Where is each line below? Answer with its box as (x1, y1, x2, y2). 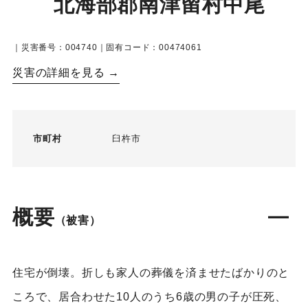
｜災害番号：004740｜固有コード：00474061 (12, 43, 202, 53)
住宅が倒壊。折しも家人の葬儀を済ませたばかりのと (12, 267, 290, 279)
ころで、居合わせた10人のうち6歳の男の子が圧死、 (12, 291, 287, 303)
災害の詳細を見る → (12, 67, 120, 79)
